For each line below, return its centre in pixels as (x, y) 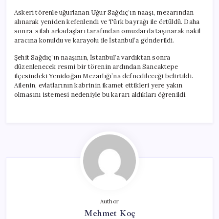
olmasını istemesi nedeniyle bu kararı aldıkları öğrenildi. (101, 94)
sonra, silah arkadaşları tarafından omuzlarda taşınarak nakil (108, 31)
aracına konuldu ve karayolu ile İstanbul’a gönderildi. (94, 40)
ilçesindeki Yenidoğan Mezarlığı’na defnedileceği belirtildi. (104, 76)
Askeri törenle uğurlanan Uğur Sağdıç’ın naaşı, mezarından (104, 12)
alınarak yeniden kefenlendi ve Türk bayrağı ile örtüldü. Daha (107, 22)
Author (109, 201)
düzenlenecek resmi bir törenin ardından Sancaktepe (96, 66)
